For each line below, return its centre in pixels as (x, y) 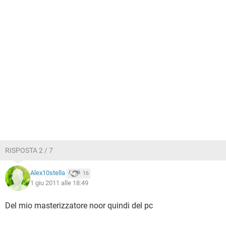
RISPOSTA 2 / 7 (29, 150)
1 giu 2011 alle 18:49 (59, 183)
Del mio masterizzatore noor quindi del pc (79, 206)
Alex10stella (48, 173)
